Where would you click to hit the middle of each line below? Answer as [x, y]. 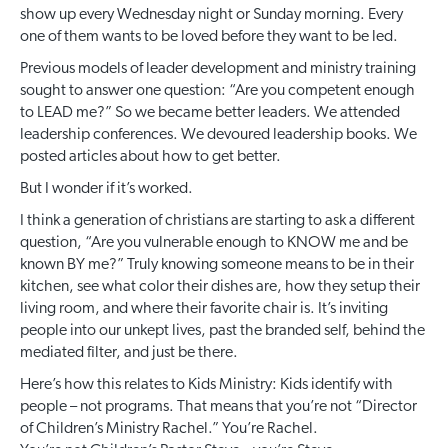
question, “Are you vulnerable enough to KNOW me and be [214, 243]
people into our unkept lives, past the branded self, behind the [222, 331]
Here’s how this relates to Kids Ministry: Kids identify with [206, 385]
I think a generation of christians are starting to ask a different [217, 221]
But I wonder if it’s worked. [106, 189]
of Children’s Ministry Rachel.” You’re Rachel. [169, 429]
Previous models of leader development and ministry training [218, 69]
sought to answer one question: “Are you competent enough [217, 91]
